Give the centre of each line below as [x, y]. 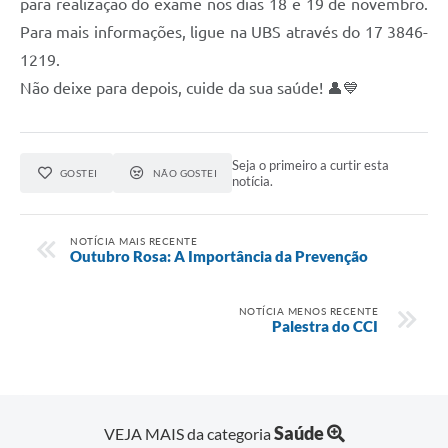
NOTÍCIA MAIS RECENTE [133, 240]
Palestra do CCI [325, 325]
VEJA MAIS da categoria [188, 434]
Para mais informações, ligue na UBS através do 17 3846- [224, 32]
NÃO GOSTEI [185, 173]
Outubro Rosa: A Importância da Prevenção [219, 255]
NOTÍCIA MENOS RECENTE [308, 310]
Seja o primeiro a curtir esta [311, 165]
